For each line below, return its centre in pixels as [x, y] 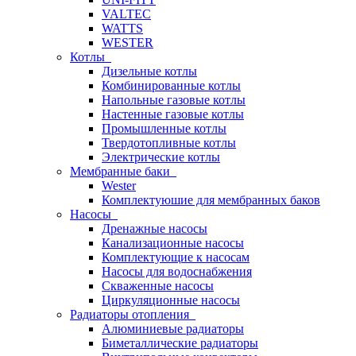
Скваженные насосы [158, 286]
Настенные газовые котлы [173, 114]
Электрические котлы [161, 157]
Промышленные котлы [164, 128]
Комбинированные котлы [171, 85]
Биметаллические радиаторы [180, 343]
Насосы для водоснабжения [177, 271]
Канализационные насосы [173, 243]
